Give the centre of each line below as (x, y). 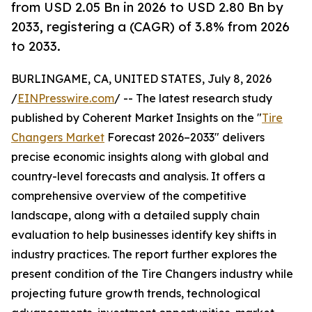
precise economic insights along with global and (140, 157)
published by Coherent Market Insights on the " (136, 118)
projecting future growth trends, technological (136, 294)
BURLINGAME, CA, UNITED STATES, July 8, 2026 (141, 79)
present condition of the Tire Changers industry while (152, 274)
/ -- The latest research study (193, 99)
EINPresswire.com (66, 99)
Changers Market (58, 138)
